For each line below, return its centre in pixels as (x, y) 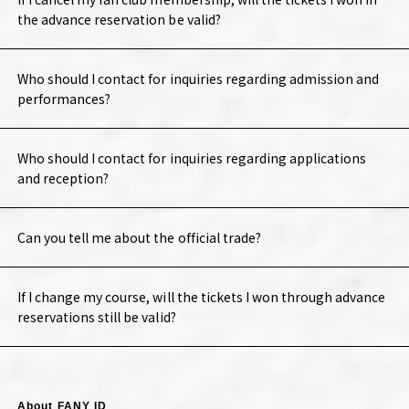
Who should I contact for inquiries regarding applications (192, 158)
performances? (64, 99)
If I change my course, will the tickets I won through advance (201, 297)
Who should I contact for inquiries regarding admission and (198, 79)
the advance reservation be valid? (119, 20)
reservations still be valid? (96, 317)
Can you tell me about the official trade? (139, 238)
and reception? (63, 178)
